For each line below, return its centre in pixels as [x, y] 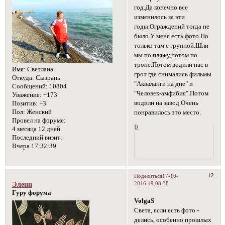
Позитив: [25, 104]
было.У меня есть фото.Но [172, 36]
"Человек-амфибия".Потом [172, 94]
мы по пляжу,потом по [166, 55]
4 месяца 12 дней [36, 129]
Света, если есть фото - [167, 211]
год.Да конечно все [161, 8]
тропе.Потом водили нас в [171, 65]
